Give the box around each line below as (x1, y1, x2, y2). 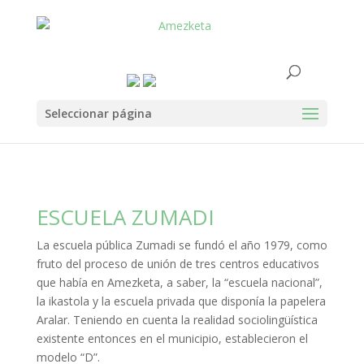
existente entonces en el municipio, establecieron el (36, 331, 308, 346)
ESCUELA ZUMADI (36, 202, 214, 232)
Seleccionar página (44, 106, 152, 121)
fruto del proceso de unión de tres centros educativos (36, 256, 319, 271)
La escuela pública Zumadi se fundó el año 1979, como (36, 237, 327, 253)
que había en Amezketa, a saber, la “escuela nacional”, (36, 275, 323, 290)
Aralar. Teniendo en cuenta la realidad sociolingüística (36, 312, 318, 327)
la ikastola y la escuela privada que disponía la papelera (36, 293, 326, 309)
